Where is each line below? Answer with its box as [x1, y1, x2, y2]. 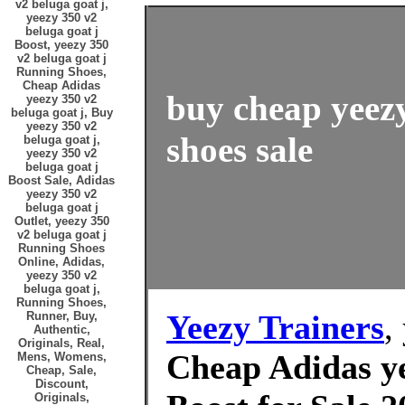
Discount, [34, 377, 89, 391]
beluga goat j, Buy [10, 106, 113, 119]
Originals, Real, [18, 336, 105, 350]
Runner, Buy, [25, 309, 98, 323]
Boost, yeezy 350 [14, 38, 108, 52]
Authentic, [33, 323, 90, 336]
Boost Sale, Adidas [8, 174, 115, 187]
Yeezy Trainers [166, 308, 384, 346]
